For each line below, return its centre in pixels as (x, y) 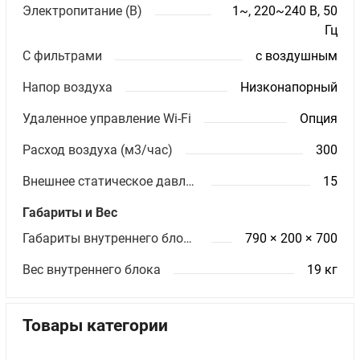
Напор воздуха (68, 88)
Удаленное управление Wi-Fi (107, 119)
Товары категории (96, 326)
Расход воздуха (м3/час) (98, 150)
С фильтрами (63, 56)
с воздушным (296, 56)
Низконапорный (288, 88)
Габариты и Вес (70, 213)
